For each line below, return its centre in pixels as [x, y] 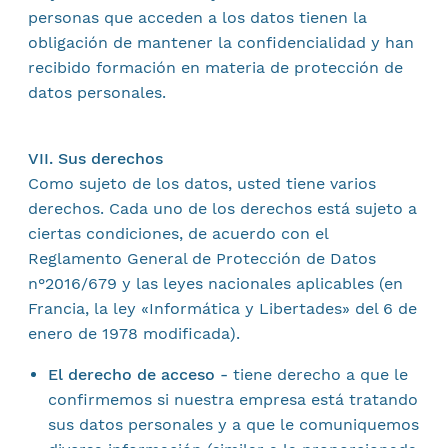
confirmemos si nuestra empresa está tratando [232, 399]
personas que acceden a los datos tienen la [197, 17]
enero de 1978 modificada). [133, 333]
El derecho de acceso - [137, 374]
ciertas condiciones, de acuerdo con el [177, 233]
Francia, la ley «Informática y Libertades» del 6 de [222, 308]
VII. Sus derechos [95, 158]
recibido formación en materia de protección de [215, 67]
